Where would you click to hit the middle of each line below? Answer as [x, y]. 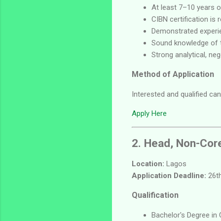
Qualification [155, 195]
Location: [148, 164]
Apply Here [149, 113]
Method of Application [173, 74]
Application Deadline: [169, 176]
